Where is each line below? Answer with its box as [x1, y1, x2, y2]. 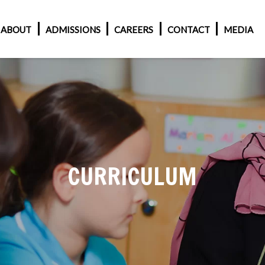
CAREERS [114, 24, 153, 35]
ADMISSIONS [45, 24, 101, 35]
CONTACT [167, 24, 210, 35]
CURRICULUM [67, 159, 198, 193]
